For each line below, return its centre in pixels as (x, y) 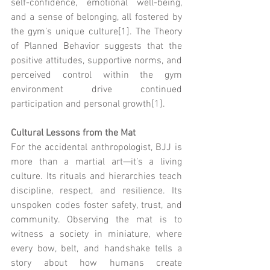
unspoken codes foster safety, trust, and (96, 205)
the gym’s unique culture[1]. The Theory (96, 32)
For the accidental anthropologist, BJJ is (96, 147)
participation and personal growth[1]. (88, 104)
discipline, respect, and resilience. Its (96, 191)
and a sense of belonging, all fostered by (96, 17)
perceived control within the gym (96, 75)
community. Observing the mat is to (96, 220)
